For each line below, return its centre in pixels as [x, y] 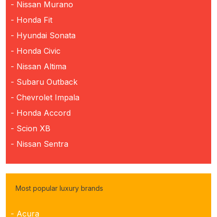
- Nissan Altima [39, 66]
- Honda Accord [41, 113]
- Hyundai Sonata [43, 35]
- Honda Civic [36, 51]
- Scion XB [31, 128]
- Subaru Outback [44, 82]
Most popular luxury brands [59, 188]
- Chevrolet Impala [45, 97]
